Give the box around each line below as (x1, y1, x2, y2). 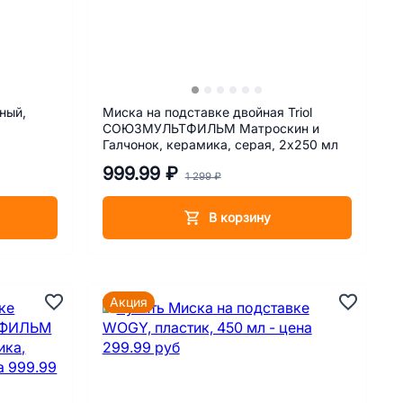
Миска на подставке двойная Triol (102, 104, 312, 120)
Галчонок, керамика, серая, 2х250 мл (102, 137, 338, 152)
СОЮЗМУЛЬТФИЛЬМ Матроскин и (102, 121, 319, 136)
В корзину (208, 210, 271, 226)
